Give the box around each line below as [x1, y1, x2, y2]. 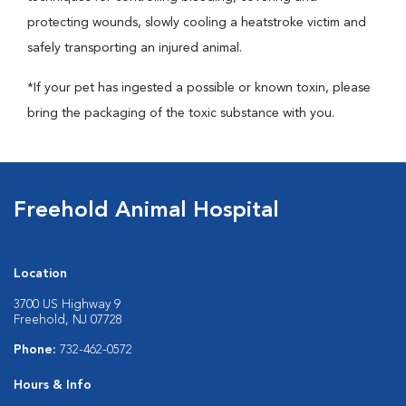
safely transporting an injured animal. [27, 42, 242, 54]
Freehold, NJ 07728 [14, 314, 122, 326]
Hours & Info [14, 379, 92, 391]
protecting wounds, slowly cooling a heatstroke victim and [27, 16, 366, 29]
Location [14, 267, 67, 280]
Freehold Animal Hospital [14, 200, 279, 222]
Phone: [14, 343, 60, 356]
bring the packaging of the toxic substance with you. [27, 107, 334, 120]
